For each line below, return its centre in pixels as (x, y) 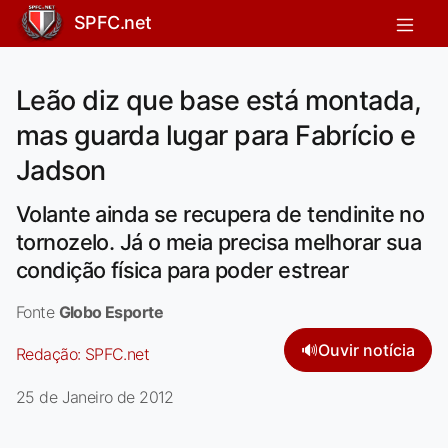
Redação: (50, 353)
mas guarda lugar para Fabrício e (216, 135)
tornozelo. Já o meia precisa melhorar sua (219, 241)
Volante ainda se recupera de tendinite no (220, 213)
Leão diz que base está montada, (218, 100)
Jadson (61, 170)
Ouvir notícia (366, 349)
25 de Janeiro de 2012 (95, 396)
